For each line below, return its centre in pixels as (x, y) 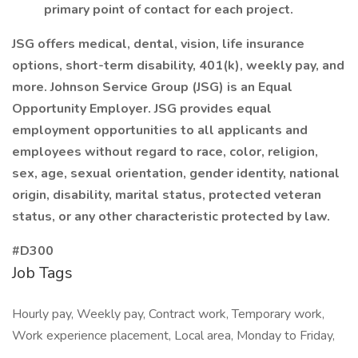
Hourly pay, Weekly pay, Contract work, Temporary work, (168, 314)
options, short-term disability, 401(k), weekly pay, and (178, 66)
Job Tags (42, 273)
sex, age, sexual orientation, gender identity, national (176, 173)
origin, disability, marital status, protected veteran (167, 195)
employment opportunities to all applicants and (160, 130)
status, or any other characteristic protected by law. (171, 217)
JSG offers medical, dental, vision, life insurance (158, 44)
